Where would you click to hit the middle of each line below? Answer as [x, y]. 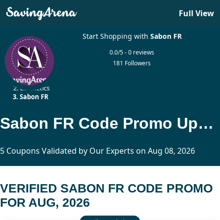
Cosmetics [35, 88]
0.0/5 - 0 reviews [132, 52]
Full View [196, 13]
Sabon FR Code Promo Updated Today [206, 123]
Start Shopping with [116, 36]
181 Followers [132, 63]
